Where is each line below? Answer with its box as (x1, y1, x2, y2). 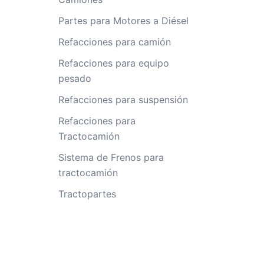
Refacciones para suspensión (58, 94, 188, 105)
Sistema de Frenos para (58, 151, 164, 163)
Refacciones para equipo (58, 57, 169, 69)
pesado (58, 72, 91, 84)
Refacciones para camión (58, 36, 171, 48)
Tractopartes (58, 188, 116, 200)
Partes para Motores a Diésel (58, 15, 189, 27)
